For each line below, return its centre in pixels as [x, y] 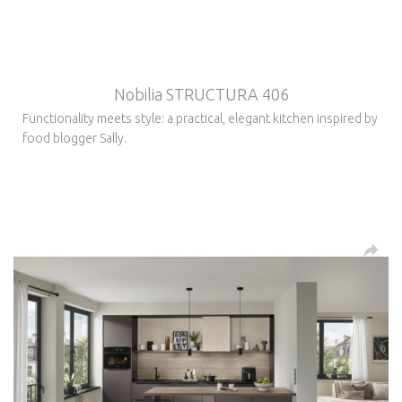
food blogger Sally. [74, 138]
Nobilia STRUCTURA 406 [201, 94]
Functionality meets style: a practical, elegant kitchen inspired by [200, 118]
